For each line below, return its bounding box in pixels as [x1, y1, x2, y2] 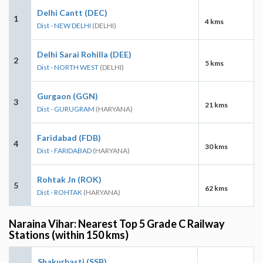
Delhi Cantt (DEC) [37, 7, 107, 18]
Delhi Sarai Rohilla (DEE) [37, 49, 131, 59]
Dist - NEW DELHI [37, 21, 91, 30]
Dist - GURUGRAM [37, 104, 95, 113]
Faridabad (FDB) [37, 132, 101, 143]
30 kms [205, 141, 228, 151]
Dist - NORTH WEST [37, 62, 99, 72]
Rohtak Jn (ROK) [37, 174, 102, 184]
